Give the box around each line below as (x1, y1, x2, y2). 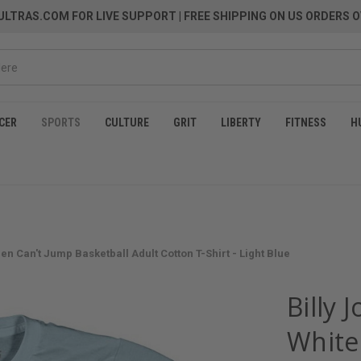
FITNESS (285, 116, 326, 129)
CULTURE (105, 116, 149, 129)
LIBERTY (221, 116, 261, 129)
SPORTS (41, 116, 81, 129)
